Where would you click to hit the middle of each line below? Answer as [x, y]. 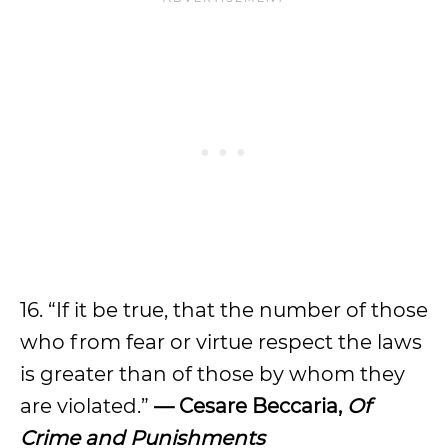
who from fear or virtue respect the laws [221, 342]
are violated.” [87, 406]
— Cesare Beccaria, [250, 406]
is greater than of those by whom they [212, 374]
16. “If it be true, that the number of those [224, 310]
